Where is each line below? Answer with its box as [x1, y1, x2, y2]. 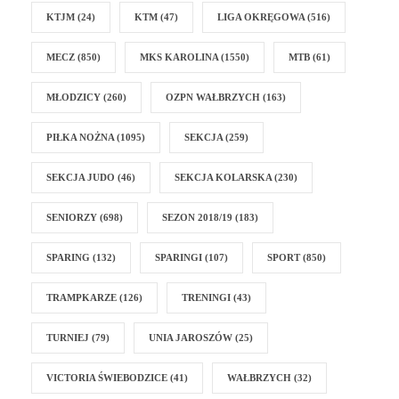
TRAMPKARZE [46, 292, 117, 304]
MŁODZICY [46, 92, 101, 103]
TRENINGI [182, 292, 231, 304]
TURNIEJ [46, 332, 89, 344]
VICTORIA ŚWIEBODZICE [46, 372, 167, 384]
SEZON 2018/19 [162, 212, 232, 224]
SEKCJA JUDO [46, 172, 115, 183]
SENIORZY [46, 212, 97, 224]
